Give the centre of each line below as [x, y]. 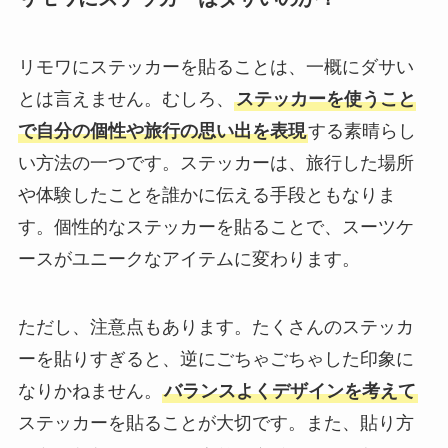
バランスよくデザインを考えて [289, 390]
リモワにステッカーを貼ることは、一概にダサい [215, 67]
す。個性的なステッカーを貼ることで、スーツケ [215, 227]
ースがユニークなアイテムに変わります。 [188, 259]
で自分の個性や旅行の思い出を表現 [161, 131]
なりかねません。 [89, 390]
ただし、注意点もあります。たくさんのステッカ [215, 326]
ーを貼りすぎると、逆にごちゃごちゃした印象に [215, 358]
